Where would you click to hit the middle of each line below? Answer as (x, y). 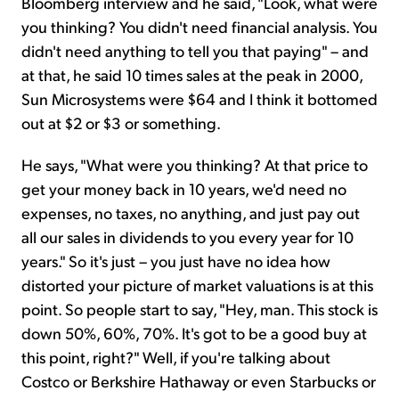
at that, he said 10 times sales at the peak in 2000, (192, 75)
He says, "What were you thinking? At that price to (195, 165)
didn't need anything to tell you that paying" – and (195, 51)
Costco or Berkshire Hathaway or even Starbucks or (199, 381)
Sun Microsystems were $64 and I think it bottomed (199, 99)
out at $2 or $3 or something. (121, 123)
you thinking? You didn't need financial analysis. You (199, 27)
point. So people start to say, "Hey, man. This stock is (199, 309)
